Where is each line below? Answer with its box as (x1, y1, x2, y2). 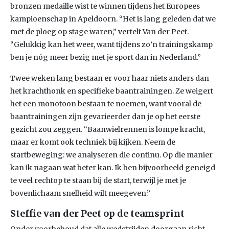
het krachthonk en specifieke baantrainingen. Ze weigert (10, 86, 213, 96)
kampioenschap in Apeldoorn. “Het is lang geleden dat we (10, 14, 216, 24)
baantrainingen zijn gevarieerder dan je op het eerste (10, 112, 200, 121)
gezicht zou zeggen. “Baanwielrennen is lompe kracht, (10, 125, 205, 134)
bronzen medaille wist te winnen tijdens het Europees (10, 2, 200, 11)
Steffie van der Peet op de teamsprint (10, 208, 185, 219)
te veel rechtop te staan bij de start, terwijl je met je (10, 176, 186, 185)
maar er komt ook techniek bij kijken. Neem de (10, 138, 175, 147)
